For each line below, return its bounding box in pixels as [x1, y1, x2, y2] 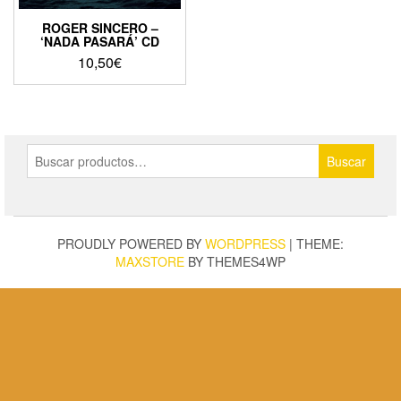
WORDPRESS [205, 235, 286, 253]
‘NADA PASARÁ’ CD [40, 32, 160, 51]
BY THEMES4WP [184, 252, 286, 271]
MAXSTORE [115, 252, 184, 271]
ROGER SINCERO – [41, 19, 158, 38]
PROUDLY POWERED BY [57, 235, 205, 253]
